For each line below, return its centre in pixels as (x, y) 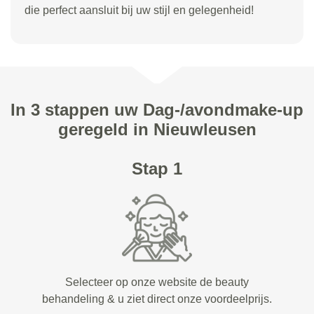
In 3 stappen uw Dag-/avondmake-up (157, 110)
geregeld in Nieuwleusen (157, 129)
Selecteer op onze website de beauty (157, 282)
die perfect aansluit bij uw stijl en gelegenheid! (139, 10)
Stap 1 (157, 169)
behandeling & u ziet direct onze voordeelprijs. (157, 299)
